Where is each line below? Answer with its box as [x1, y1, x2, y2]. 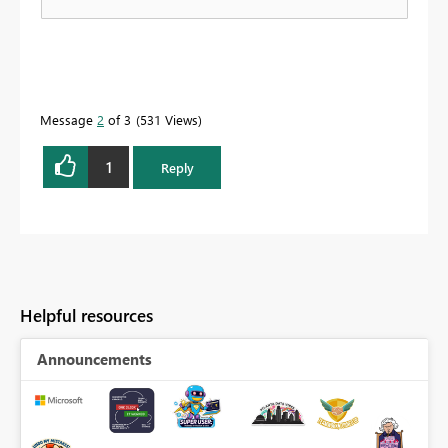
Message [40, 111, 97, 129]
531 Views [140, 111, 198, 129]
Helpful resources [20, 303, 153, 327]
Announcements [37, 348, 152, 369]
